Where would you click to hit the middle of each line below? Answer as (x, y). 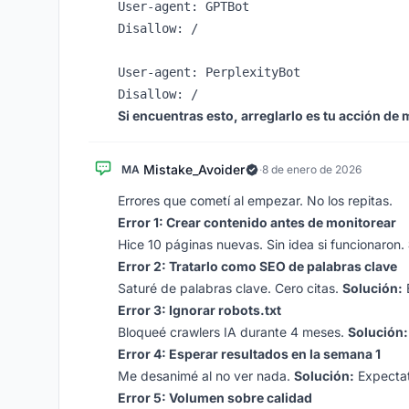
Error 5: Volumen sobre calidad (215, 398)
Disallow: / (158, 28)
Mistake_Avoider (194, 169)
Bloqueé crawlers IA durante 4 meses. (233, 332)
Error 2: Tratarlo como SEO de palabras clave (257, 266)
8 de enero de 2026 (312, 169)
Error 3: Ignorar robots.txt (199, 310)
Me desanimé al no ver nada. (206, 376)
